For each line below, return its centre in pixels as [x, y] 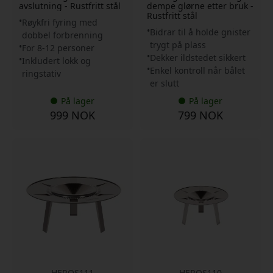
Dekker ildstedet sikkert [198, 57]
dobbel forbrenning [62, 35]
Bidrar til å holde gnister [200, 32]
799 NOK [200, 115]
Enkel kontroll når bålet [197, 70]
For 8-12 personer [58, 48]
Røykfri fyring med [60, 22]
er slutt [165, 83]
